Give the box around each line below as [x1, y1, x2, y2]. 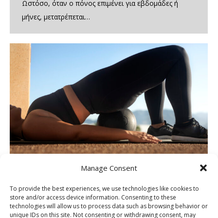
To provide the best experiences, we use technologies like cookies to [10, 184, 199, 193]
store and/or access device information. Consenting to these [10, 193, 176, 201]
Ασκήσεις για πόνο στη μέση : [22, 186, 147, 198]
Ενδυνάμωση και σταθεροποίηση [22, 200, 159, 211]
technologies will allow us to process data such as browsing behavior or [10, 201, 208, 210]
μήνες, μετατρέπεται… [22, 12, 90, 21]
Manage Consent [81, 163, 137, 173]
